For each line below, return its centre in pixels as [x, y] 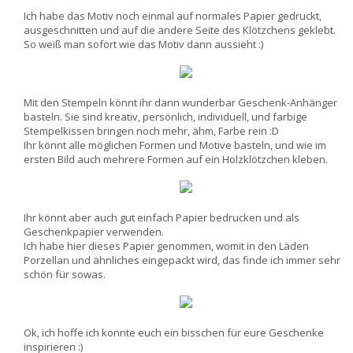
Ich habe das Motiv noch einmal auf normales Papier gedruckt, [173, 16]
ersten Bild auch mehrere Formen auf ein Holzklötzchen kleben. [176, 159]
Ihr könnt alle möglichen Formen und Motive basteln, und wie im [175, 145]
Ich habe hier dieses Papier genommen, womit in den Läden [166, 246]
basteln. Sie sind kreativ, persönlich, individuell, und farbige [165, 117]
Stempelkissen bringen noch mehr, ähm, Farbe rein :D [151, 131]
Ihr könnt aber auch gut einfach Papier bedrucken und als [162, 217]
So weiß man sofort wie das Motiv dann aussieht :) [143, 44]
